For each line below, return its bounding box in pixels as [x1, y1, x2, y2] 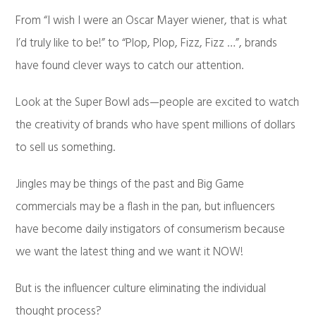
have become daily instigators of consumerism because [16, 220, 286, 240]
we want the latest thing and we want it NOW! [16, 243, 244, 262]
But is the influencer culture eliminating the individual [16, 279, 267, 299]
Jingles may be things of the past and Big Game [16, 175, 245, 195]
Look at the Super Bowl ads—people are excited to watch [16, 93, 300, 113]
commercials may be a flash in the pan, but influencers [16, 197, 276, 217]
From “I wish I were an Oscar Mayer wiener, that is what [16, 11, 288, 31]
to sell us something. [16, 138, 116, 158]
